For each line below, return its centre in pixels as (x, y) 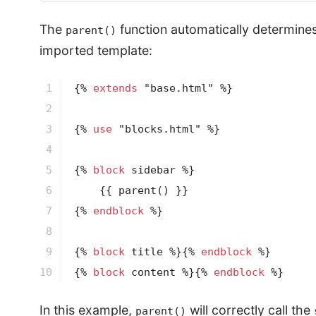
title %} (153, 252)
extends (115, 89)
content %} (159, 273)
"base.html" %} (185, 89)
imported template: (96, 51)
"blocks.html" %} (166, 129)
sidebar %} (159, 170)
